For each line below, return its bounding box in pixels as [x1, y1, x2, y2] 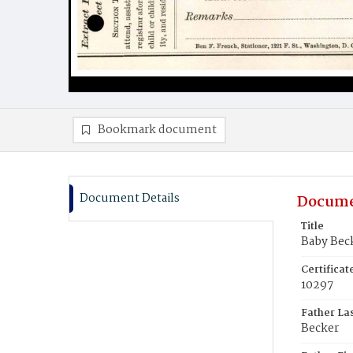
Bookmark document [98, 121, 217, 139]
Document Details [80, 189, 180, 208]
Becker [301, 319, 339, 338]
